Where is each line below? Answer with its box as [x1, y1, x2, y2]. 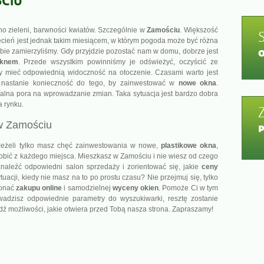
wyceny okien [112, 184, 159, 192]
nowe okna [178, 79, 217, 87]
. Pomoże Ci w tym [159, 184, 218, 192]
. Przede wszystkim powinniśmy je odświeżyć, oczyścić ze [18, 58, 218, 66]
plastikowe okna [160, 141, 217, 150]
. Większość [180, 26, 219, 34]
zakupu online [15, 184, 62, 192]
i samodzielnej [62, 184, 113, 192]
